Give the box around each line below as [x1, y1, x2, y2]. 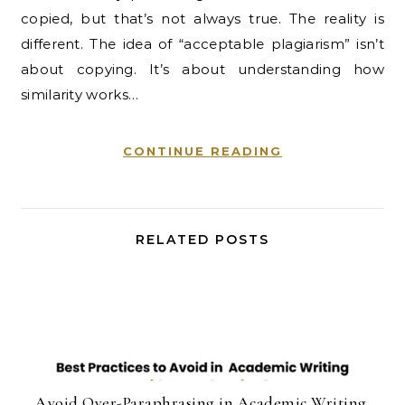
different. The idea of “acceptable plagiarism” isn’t [21, 35, 384, 53]
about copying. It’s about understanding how [21, 61, 384, 79]
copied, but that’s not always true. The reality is [21, 10, 384, 28]
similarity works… [21, 86, 139, 104]
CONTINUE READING [123, 144, 282, 159]
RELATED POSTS [136, 231, 269, 249]
